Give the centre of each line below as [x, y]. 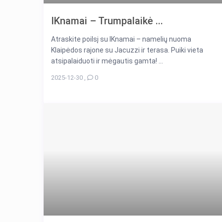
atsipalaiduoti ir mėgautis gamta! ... [107, 61]
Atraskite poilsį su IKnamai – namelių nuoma [121, 39]
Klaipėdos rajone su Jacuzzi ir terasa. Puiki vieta [127, 50]
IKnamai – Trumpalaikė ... [107, 21]
